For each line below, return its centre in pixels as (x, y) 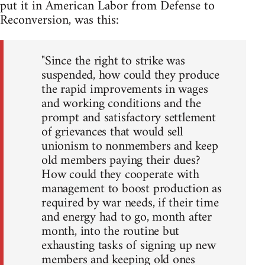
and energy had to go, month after (127, 218)
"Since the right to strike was (113, 62)
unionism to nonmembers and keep (130, 147)
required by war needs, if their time (130, 203)
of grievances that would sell (112, 132)
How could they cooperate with (120, 175)
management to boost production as (132, 189)
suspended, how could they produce (131, 76)
